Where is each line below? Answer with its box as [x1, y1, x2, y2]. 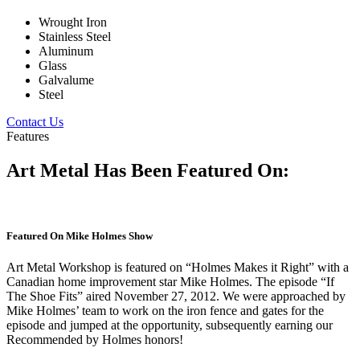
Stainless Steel [39, 30, 111, 44]
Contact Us [6, 115, 63, 129]
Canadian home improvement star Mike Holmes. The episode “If [6, 275, 334, 289]
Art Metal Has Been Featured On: [6, 160, 289, 182]
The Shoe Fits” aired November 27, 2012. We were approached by [6, 289, 346, 304]
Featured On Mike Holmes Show [6, 230, 153, 243]
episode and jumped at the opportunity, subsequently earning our [6, 318, 333, 333]
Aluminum [39, 44, 93, 59]
